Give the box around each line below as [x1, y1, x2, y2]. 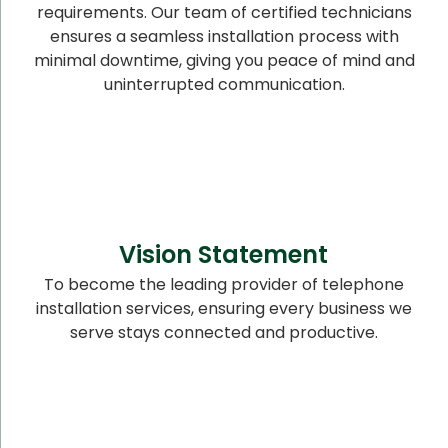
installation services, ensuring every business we [36, 296, 412, 320]
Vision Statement [119, 237, 329, 271]
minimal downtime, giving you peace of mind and [33, 48, 415, 72]
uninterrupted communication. [103, 72, 345, 96]
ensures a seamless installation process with [49, 24, 399, 48]
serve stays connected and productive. [70, 320, 378, 344]
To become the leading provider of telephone [44, 272, 404, 296]
